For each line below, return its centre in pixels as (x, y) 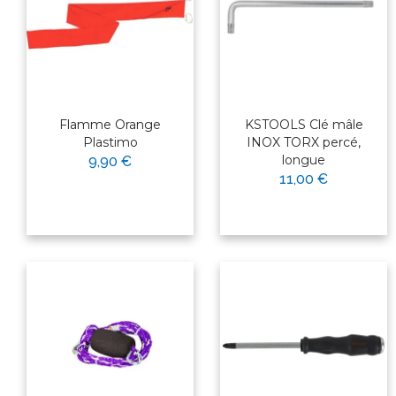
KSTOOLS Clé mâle (304, 125)
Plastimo (110, 143)
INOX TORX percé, (304, 143)
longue (304, 160)
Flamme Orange (110, 125)
